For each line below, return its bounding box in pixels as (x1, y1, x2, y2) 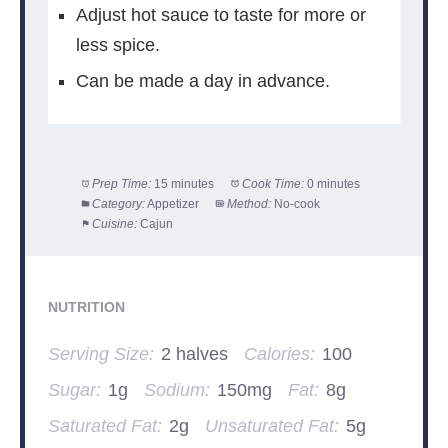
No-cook (274, 196, 321, 211)
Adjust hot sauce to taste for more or (75, 4, 366, 25)
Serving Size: (47, 344, 154, 365)
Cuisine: (92, 216, 138, 231)
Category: (92, 196, 146, 211)
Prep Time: (92, 176, 152, 191)
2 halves (160, 344, 228, 365)
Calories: (243, 344, 315, 365)
